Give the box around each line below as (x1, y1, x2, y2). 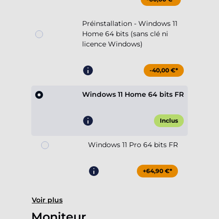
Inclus (160, 117, 178, 125)
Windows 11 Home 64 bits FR (82, 90, 184, 99)
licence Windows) (82, 40, 143, 49)
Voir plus (32, 196, 63, 205)
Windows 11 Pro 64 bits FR (88, 140, 178, 150)
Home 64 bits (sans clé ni (82, 29, 168, 39)
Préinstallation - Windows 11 (82, 19, 177, 28)
